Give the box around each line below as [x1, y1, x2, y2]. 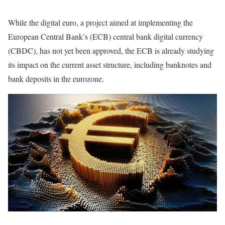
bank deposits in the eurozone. [8, 73, 104, 84]
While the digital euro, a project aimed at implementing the [8, 17, 193, 28]
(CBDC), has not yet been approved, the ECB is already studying [8, 45, 214, 56]
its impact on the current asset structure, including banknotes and [8, 59, 211, 70]
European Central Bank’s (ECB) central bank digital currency [8, 31, 203, 42]
